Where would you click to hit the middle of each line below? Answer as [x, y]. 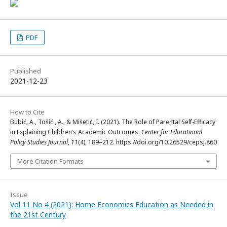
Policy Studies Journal [39, 142]
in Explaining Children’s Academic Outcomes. [76, 132]
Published [26, 71]
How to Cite [27, 112]
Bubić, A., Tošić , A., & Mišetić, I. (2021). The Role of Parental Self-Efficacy [113, 122]
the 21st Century [38, 214]
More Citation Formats [50, 161]
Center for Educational [172, 132]
